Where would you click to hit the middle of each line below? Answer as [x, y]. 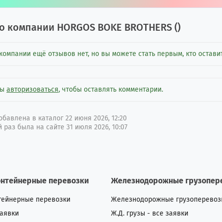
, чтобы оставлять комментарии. [111, 89]
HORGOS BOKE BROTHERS [114, 27]
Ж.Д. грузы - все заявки [150, 213]
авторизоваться [32, 89]
